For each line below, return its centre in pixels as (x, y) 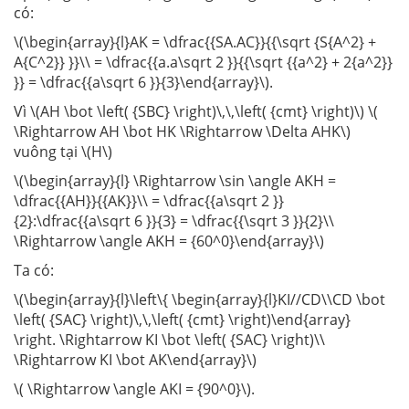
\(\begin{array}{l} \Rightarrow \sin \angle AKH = (175, 181)
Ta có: (34, 271)
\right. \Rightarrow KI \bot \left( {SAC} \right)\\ (169, 340)
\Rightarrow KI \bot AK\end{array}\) (135, 360)
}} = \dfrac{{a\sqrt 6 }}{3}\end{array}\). (143, 83)
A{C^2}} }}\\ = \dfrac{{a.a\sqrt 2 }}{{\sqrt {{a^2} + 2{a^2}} (203, 63)
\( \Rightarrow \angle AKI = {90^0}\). (134, 389)
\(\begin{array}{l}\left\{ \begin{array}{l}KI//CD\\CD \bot (199, 300)
